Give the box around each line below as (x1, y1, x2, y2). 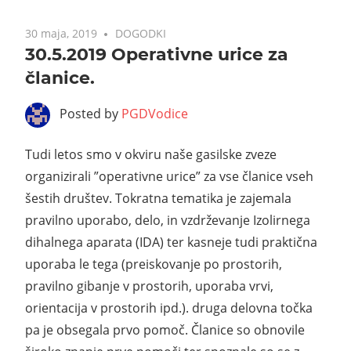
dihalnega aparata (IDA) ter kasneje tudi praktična (25, 233, 317, 251)
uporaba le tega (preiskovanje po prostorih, (25, 255, 282, 273)
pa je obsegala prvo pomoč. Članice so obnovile (25, 321, 305, 339)
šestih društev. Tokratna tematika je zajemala (25, 190, 291, 208)
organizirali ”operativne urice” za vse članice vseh (25, 168, 313, 186)
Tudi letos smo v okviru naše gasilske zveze (25, 146, 277, 164)
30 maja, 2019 (25, 26, 97, 42)
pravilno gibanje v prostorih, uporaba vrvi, (25, 277, 273, 295)
